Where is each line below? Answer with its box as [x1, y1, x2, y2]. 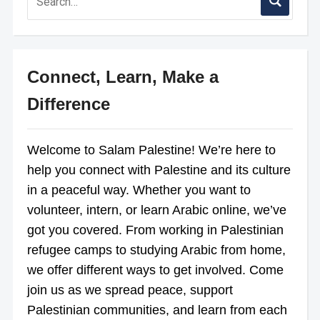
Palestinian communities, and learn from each [26, 302, 287, 317]
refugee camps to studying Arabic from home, [26, 242, 286, 257]
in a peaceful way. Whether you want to [26, 182, 251, 197]
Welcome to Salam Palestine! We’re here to [26, 142, 276, 157]
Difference [26, 94, 110, 114]
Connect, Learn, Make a [26, 66, 219, 86]
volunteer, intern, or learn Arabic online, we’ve [26, 202, 286, 217]
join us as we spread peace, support [26, 282, 233, 297]
